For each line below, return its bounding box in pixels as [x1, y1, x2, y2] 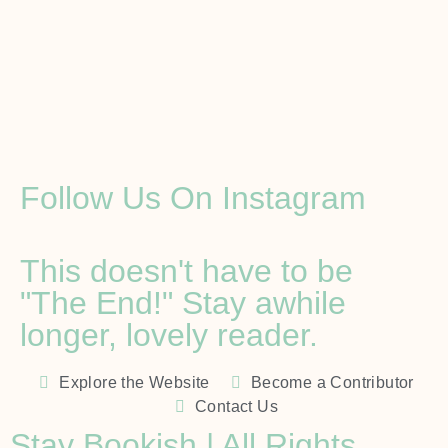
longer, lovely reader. [20, 316, 318, 353]
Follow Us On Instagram [20, 179, 366, 216]
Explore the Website [59, 373, 210, 391]
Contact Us [195, 397, 278, 415]
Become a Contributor [250, 373, 414, 391]
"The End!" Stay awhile [20, 284, 346, 321]
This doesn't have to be [20, 252, 353, 289]
